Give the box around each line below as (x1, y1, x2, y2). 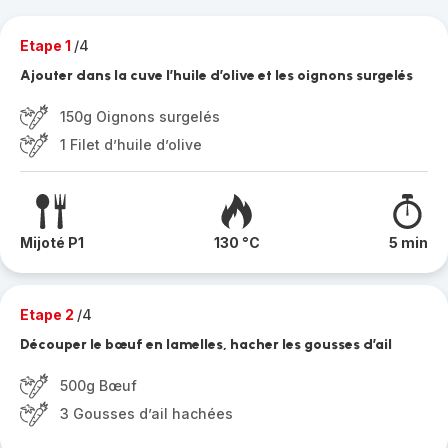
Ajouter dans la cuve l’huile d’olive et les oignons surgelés (20, 67, 413, 84)
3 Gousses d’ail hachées (60, 405, 233, 422)
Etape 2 (20, 306, 77, 323)
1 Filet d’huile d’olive (60, 136, 202, 153)
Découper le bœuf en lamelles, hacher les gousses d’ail (20, 336, 392, 353)
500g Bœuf (60, 377, 137, 394)
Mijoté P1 (20, 234, 84, 251)
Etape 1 (20, 37, 74, 54)
